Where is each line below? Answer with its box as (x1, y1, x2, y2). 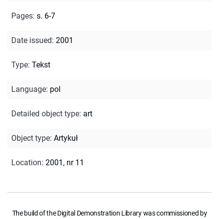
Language (11, 84, 46, 94)
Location (11, 157, 42, 167)
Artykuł (54, 133, 78, 143)
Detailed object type (11, 109, 79, 118)
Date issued (11, 35, 52, 45)
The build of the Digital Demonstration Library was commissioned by (12, 209, 207, 217)
